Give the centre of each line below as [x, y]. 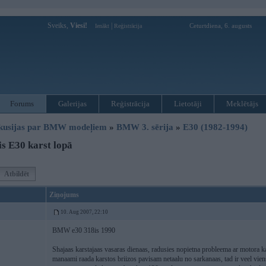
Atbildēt [17, 174]
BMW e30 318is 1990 [84, 230]
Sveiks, [59, 26]
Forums [22, 104]
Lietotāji [188, 104]
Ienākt [102, 26]
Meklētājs [242, 104]
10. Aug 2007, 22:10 [84, 212]
